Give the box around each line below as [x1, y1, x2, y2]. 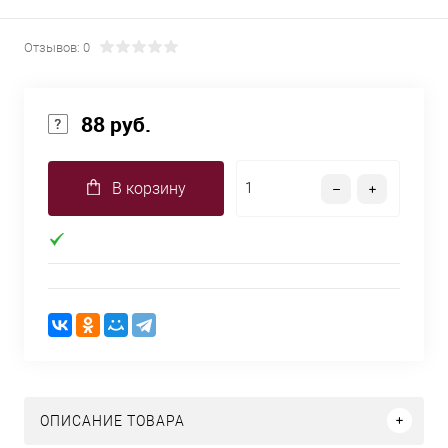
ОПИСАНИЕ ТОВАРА [40, 412, 185, 429]
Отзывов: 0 [24, 40, 90, 55]
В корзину [111, 179, 186, 199]
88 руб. [81, 110, 151, 139]
